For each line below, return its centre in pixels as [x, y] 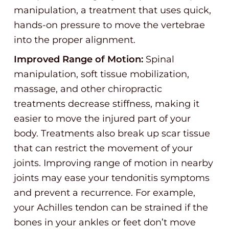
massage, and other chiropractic [88, 89]
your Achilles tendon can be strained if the [111, 208]
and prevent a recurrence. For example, [105, 193]
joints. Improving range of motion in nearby [113, 163]
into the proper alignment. [75, 40]
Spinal [159, 59]
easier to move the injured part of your [102, 119]
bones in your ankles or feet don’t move [105, 222]
